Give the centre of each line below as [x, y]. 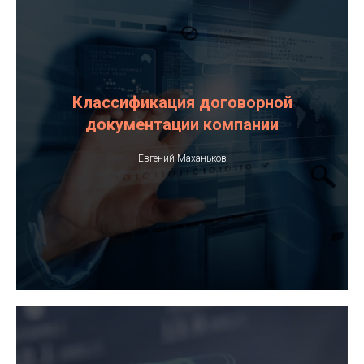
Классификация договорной [182, 102]
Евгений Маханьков [182, 158]
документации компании [182, 124]
